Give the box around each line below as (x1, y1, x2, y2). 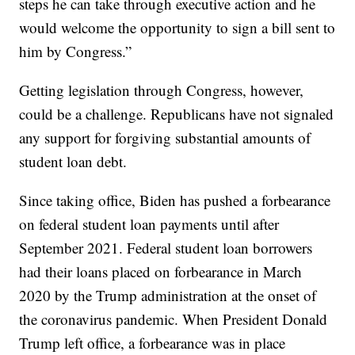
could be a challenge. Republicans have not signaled (19, 104, 334, 124)
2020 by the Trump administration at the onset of (19, 285, 317, 306)
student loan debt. (19, 151, 128, 172)
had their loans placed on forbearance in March (19, 261, 303, 282)
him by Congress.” (19, 41, 132, 62)
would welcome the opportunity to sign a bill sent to (19, 17, 336, 38)
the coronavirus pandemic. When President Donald (19, 309, 328, 330)
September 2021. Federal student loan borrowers (19, 238, 313, 258)
